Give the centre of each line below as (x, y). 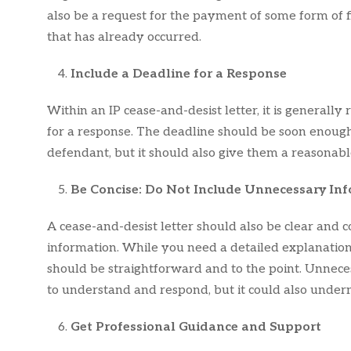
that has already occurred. (124, 37)
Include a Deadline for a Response (179, 74)
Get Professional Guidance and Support (196, 327)
